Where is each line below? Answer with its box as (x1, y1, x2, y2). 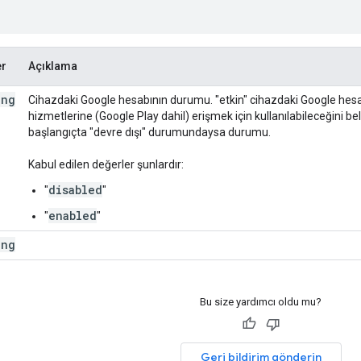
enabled (48, 207, 97, 223)
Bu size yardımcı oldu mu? (200, 295, 322, 308)
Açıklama (28, 59, 77, 73)
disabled (48, 181, 102, 197)
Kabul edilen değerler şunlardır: (28, 157, 184, 171)
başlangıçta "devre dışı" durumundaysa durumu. (28, 125, 271, 139)
